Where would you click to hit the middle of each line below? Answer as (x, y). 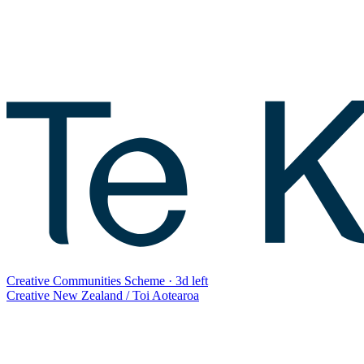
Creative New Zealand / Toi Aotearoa (103, 295)
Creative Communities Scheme (86, 280)
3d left (192, 280)
